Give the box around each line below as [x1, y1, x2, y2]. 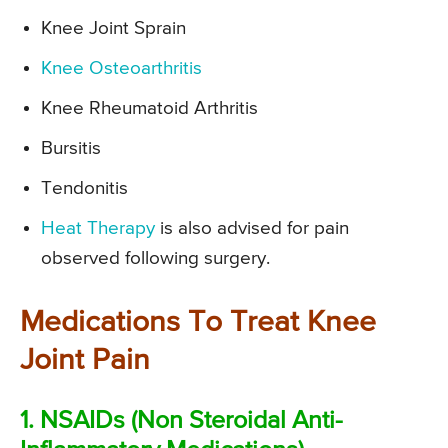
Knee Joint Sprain [41, 19, 186, 39]
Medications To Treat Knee [20, 308, 376, 339]
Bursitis [41, 139, 101, 159]
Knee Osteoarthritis [41, 59, 202, 79]
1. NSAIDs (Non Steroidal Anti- [20, 409, 343, 435]
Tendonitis [41, 179, 128, 199]
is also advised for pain [155, 219, 349, 239]
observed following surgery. [41, 249, 270, 269]
